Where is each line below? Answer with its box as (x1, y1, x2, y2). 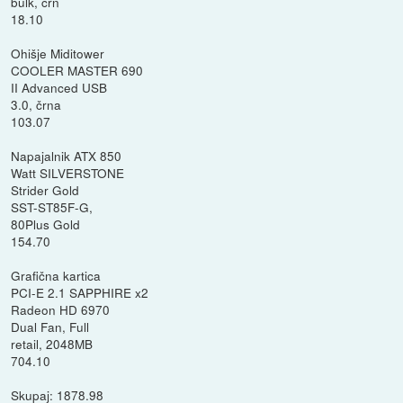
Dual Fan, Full (11, 317, 90, 336)
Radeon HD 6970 (11, 300, 111, 318)
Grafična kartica (11, 265, 102, 284)
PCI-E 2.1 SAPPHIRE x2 (11, 282, 149, 301)
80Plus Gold (11, 214, 81, 233)
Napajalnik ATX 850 (11, 146, 122, 165)
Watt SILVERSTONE (11, 163, 125, 182)
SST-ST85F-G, (11, 197, 94, 216)
